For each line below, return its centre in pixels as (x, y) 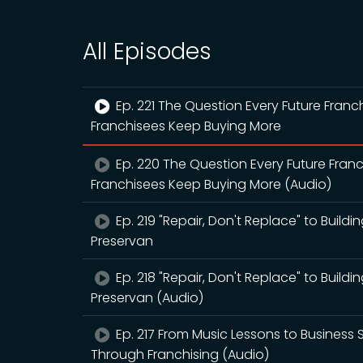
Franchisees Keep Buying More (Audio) (211, 185)
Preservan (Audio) (147, 298)
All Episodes (147, 52)
